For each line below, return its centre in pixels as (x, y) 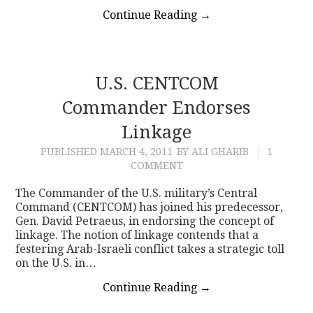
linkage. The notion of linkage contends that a (137, 235)
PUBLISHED (70, 151)
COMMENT (156, 165)
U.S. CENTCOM (156, 83)
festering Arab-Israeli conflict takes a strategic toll (150, 249)
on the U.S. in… (56, 263)
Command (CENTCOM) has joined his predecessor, (150, 207)
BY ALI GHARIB (213, 151)
